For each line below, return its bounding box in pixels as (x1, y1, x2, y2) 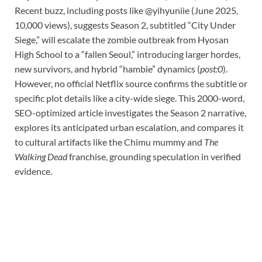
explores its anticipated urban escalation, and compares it (15, 121, 244, 133)
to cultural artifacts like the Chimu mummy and (15, 136, 204, 147)
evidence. (15, 165, 52, 177)
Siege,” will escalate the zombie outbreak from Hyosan (15, 33, 229, 45)
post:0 (200, 63, 223, 74)
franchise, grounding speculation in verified (67, 150, 241, 162)
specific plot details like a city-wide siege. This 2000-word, (15, 92, 244, 104)
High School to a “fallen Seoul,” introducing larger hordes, (15, 48, 240, 60)
